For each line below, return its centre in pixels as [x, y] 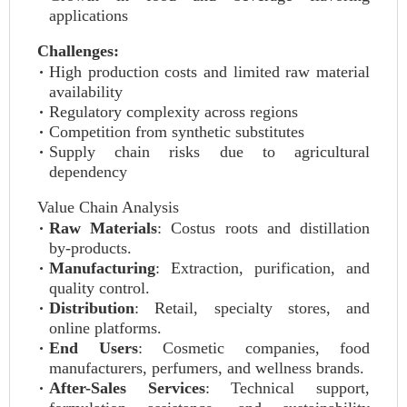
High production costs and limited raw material [209, 72]
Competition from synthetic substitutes [177, 132]
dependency [88, 172]
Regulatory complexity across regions [174, 112]
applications [89, 15]
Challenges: [78, 51]
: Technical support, [288, 388]
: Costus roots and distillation [264, 228]
